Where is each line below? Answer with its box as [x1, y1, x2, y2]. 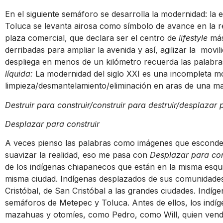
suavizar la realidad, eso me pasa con [5, 150, 150, 160]
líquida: [5, 69, 35, 79]
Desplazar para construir [5, 118, 100, 129]
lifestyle [179, 33, 210, 43]
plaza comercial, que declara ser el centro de [5, 33, 179, 43]
